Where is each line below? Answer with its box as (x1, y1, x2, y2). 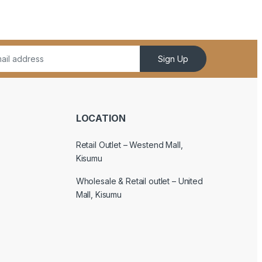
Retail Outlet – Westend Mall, (75, 140, 183, 150)
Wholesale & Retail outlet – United (75, 176, 203, 187)
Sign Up (158, 53, 189, 64)
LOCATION (75, 112, 126, 124)
